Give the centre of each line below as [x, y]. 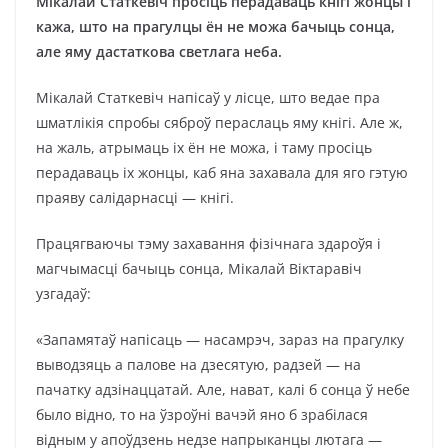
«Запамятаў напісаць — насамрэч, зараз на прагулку [220, 339]
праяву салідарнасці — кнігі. [135, 197]
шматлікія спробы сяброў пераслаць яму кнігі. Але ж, [219, 122]
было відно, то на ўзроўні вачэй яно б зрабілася [202, 414]
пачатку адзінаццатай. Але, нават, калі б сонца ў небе [223, 389]
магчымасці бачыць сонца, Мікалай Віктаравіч [199, 268]
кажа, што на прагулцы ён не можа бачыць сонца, [215, 26]
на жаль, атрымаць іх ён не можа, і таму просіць [204, 147]
